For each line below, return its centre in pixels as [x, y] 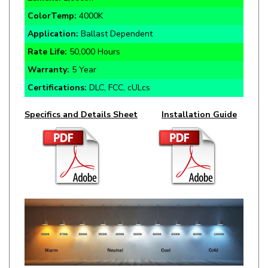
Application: [54, 13]
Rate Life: [47, 31]
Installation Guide [199, 94]
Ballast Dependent [117, 13]
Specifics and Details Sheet [81, 94]
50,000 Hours [94, 31]
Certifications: [57, 67]
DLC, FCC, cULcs [118, 67]
